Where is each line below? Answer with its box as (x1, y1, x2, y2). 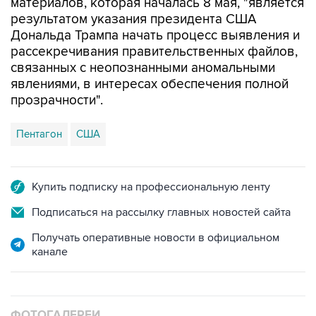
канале (32, 245, 68, 259)
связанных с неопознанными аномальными (11, 60, 275, 76)
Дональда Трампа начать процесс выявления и (11, 28, 300, 44)
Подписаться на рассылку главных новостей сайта (32, 205, 291, 219)
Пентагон (16, 128, 62, 140)
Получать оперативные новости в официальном (32, 231, 279, 245)
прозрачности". (11, 92, 103, 109)
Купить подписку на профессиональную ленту (32, 180, 270, 194)
